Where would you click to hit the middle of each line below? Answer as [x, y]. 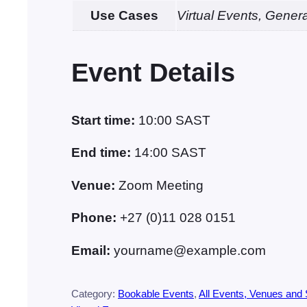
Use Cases [124, 16]
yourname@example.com [190, 251]
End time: [103, 153]
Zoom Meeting [161, 185]
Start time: [105, 120]
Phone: [96, 218]
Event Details [153, 73]
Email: [93, 251]
